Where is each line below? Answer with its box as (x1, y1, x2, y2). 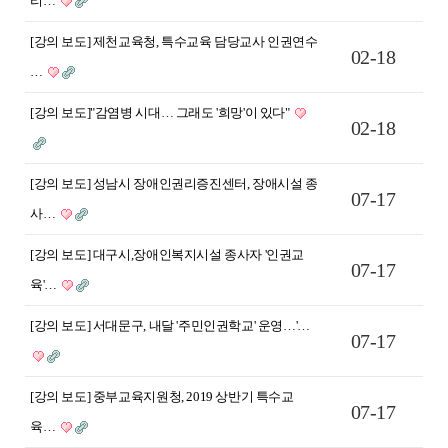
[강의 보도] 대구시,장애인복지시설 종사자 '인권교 (30, 246, 305, 262)
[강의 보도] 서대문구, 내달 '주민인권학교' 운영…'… (30, 317, 310, 333)
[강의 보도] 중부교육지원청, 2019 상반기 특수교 (30, 388, 294, 404)
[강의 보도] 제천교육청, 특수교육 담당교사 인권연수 (30, 33, 318, 49)
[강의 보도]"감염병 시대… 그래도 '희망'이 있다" (30, 104, 293, 120)
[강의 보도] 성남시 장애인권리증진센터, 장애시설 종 (30, 175, 318, 191)
